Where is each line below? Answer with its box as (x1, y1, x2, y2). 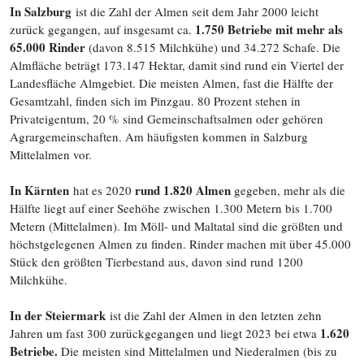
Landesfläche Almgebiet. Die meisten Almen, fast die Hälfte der (10, 75, 333, 91)
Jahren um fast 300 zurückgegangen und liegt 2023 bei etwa (10, 325, 320, 341)
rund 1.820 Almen (135, 181, 231, 199)
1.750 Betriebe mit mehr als (195, 20, 343, 38)
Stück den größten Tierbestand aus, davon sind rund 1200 (10, 253, 303, 270)
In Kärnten (10, 181, 69, 199)
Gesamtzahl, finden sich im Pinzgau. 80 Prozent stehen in (10, 93, 301, 109)
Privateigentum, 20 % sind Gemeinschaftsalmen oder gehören (10, 110, 323, 127)
